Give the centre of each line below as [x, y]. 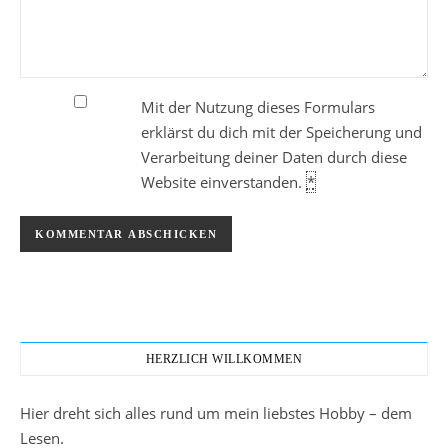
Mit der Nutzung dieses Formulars [257, 107]
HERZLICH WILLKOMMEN [224, 359]
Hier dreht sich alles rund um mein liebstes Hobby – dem [216, 413]
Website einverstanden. [223, 182]
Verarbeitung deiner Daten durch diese [273, 157]
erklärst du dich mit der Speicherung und [281, 132]
